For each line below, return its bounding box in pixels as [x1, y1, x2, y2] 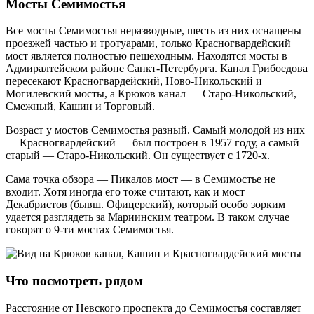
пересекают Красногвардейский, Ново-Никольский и [6, 75, 262, 88]
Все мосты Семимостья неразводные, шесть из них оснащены [6, 25, 301, 37]
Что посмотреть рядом [6, 273, 143, 289]
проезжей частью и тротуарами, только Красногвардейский [6, 37, 291, 50]
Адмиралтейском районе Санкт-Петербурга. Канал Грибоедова [6, 62, 308, 75]
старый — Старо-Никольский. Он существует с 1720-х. [6, 149, 270, 162]
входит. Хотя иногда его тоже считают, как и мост [6, 186, 245, 198]
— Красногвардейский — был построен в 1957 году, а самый [6, 137, 299, 149]
